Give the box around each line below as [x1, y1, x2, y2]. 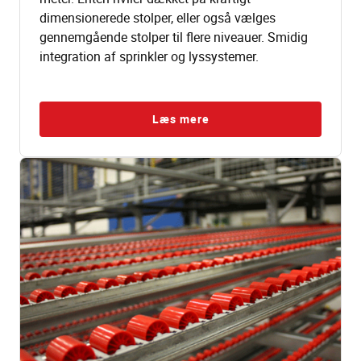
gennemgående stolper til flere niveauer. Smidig [39, 27, 308, 46]
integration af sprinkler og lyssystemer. [39, 47, 259, 65]
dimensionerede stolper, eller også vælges [39, 8, 276, 27]
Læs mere [151, 110, 210, 127]
